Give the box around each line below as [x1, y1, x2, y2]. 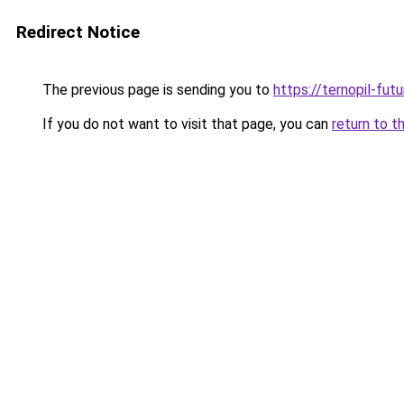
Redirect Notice [16, 22, 140, 42]
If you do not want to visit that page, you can [39, 115, 332, 133]
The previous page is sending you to [39, 81, 273, 98]
